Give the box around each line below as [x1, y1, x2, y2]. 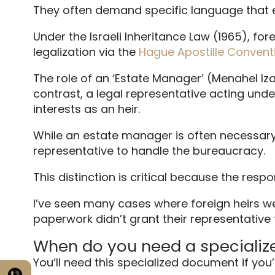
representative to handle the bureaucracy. [33, 143, 265, 159]
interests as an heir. [33, 101, 140, 117]
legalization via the [33, 44, 139, 60]
